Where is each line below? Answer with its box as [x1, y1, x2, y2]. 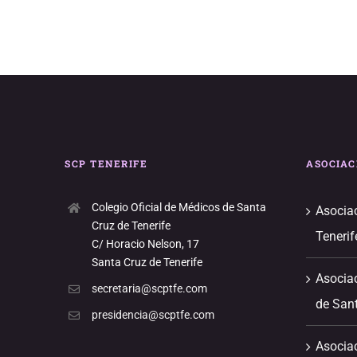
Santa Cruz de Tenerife [91, 256, 202, 269]
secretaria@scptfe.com [91, 282, 207, 295]
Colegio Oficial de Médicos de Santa [91, 201, 266, 214]
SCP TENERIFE [65, 157, 148, 171]
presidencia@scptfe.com [91, 308, 214, 321]
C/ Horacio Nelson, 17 [91, 237, 199, 251]
